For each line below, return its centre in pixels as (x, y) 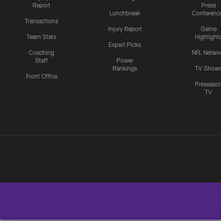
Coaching (41, 52)
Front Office (41, 76)
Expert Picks (125, 44)
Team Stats (41, 36)
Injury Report (125, 28)
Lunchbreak (125, 13)
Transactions (41, 20)
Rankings (125, 68)
